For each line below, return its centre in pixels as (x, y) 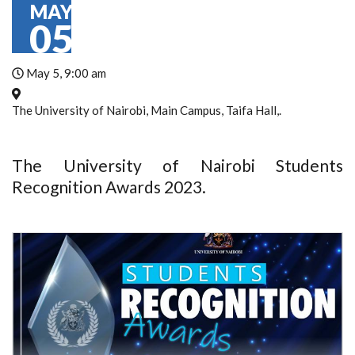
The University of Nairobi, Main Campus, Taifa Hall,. (147, 110)
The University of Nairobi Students (177, 165)
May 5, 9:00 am (65, 73)
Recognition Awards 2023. (109, 187)
